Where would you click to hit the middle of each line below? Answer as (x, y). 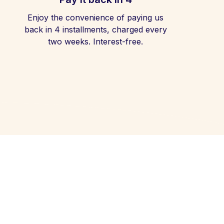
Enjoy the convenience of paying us (95, 17)
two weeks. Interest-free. (95, 41)
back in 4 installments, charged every (95, 29)
